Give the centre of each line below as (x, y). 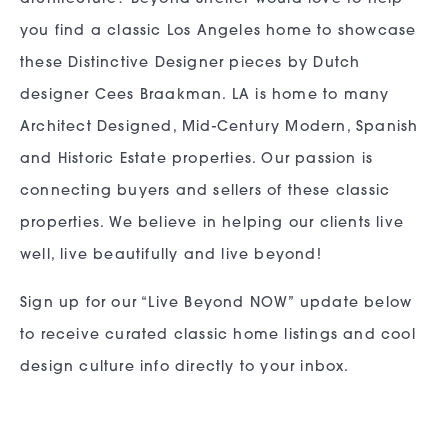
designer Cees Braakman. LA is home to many (205, 96)
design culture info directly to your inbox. (185, 368)
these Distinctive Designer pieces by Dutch (190, 64)
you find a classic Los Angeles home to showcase (218, 32)
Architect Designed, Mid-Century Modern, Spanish (219, 128)
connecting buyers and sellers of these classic (205, 192)
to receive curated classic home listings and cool (218, 336)
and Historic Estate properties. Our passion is (197, 160)
